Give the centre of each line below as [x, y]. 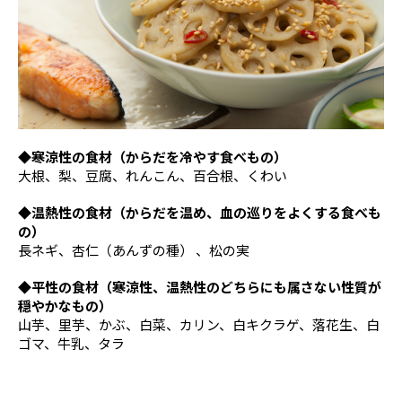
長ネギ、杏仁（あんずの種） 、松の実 [134, 249]
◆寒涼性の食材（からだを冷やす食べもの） [153, 156]
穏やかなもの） [65, 305]
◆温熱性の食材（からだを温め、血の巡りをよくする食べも [200, 212]
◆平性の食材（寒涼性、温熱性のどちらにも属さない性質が [200, 286]
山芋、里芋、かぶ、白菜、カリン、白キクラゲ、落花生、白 [199, 324]
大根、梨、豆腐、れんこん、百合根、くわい [153, 175]
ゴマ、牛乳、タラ [71, 343]
